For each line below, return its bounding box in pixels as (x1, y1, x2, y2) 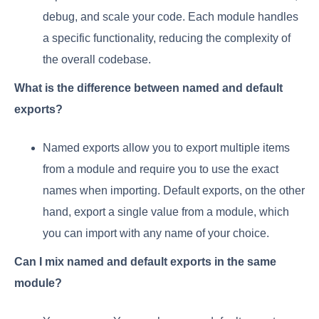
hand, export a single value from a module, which (43, 206, 289, 219)
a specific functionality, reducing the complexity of (43, 32, 291, 45)
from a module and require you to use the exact (43, 163, 278, 176)
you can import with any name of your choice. (43, 227, 269, 240)
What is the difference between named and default (14, 82, 283, 95)
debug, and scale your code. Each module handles (43, 11, 298, 23)
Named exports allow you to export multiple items (43, 142, 290, 155)
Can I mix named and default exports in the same (14, 256, 276, 268)
